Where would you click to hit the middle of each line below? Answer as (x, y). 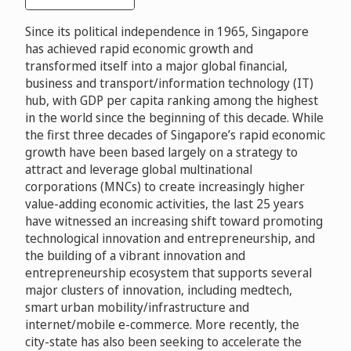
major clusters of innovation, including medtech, (159, 289)
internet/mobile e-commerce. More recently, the (162, 324)
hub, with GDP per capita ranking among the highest (172, 100)
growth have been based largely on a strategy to (161, 152)
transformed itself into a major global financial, (156, 65)
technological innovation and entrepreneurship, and (170, 238)
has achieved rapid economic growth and (139, 48)
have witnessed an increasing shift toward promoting (174, 221)
